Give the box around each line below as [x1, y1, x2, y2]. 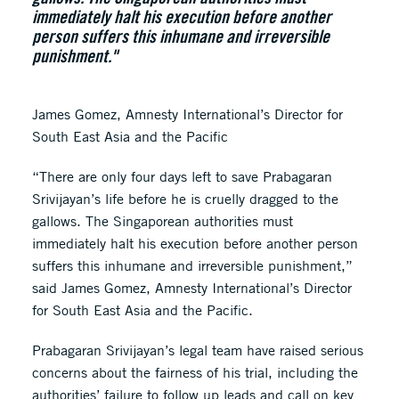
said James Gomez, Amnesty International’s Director [31, 279, 352, 297]
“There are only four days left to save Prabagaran [31, 167, 332, 185]
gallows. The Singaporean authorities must [31, 212, 293, 230]
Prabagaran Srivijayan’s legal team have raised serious [31, 341, 363, 359]
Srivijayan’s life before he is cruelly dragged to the [31, 190, 338, 208]
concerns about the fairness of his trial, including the [31, 363, 358, 381]
